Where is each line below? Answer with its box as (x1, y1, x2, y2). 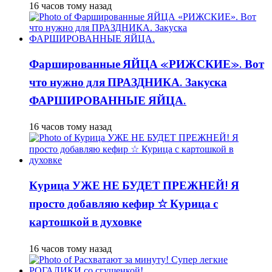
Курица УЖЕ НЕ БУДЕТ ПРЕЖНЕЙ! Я (29, 177, 239, 196)
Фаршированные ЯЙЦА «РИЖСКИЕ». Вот (29, 55, 264, 74)
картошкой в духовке (29, 214, 141, 233)
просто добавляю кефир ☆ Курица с (29, 195, 218, 214)
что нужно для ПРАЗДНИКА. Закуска (29, 73, 227, 92)
